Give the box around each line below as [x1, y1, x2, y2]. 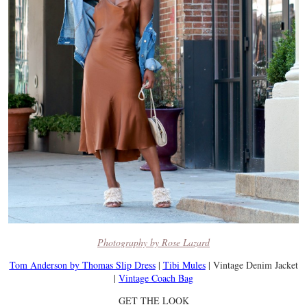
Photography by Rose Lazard [97, 236, 210, 249]
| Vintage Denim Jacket [205, 258, 298, 272]
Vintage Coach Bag [119, 271, 193, 285]
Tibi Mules [162, 258, 206, 272]
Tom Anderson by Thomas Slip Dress [9, 258, 156, 272]
